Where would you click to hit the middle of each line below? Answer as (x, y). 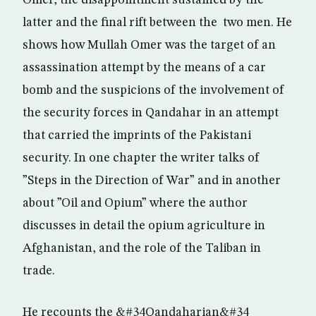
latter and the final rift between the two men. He (157, 23)
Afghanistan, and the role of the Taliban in (142, 248)
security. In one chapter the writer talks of (141, 158)
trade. (39, 271)
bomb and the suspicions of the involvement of (153, 90)
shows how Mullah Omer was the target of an (149, 45)
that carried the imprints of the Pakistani (137, 135)
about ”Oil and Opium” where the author (135, 203)
